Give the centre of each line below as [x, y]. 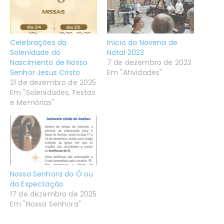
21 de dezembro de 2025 [53, 82]
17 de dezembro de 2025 [53, 194]
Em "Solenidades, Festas [53, 92]
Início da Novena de [142, 42]
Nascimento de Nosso [49, 62]
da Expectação [37, 184]
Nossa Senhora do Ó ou [52, 174]
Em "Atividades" [135, 72]
